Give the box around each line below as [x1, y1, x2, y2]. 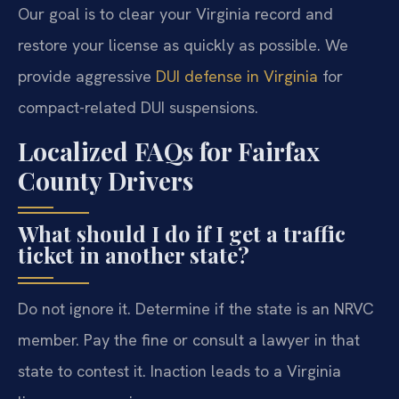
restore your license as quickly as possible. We [18, 35, 348, 56]
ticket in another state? [18, 240, 249, 269]
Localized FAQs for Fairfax [18, 134, 320, 167]
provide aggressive [18, 66, 156, 87]
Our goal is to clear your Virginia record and [18, 4, 333, 25]
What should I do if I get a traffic [18, 218, 346, 248]
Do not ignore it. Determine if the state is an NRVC [18, 297, 374, 319]
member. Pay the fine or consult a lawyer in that [18, 329, 360, 350]
